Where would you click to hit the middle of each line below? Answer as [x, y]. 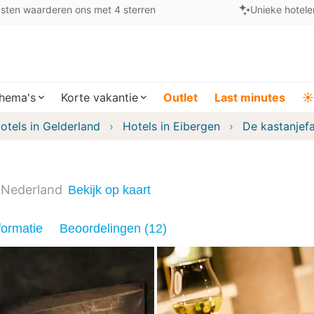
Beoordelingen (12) [113, 228]
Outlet [180, 97]
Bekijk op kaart [109, 190]
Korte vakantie [100, 97]
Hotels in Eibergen [171, 126]
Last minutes [250, 97]
